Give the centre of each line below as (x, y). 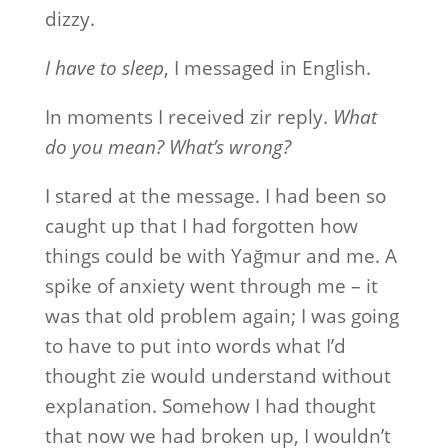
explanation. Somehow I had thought (210, 406)
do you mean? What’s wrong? (167, 147)
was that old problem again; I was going (221, 316)
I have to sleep (104, 68)
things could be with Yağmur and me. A (220, 256)
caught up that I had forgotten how (201, 226)
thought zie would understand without (217, 376)
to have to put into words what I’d (195, 346)
